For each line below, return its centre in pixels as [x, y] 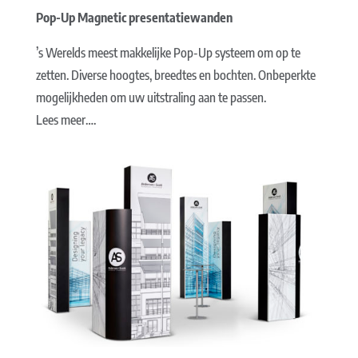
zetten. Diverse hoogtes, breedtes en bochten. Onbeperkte [175, 75]
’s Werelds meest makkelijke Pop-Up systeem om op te [168, 52]
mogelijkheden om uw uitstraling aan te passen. [151, 97]
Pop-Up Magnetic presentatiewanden [134, 17]
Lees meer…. [66, 119]
